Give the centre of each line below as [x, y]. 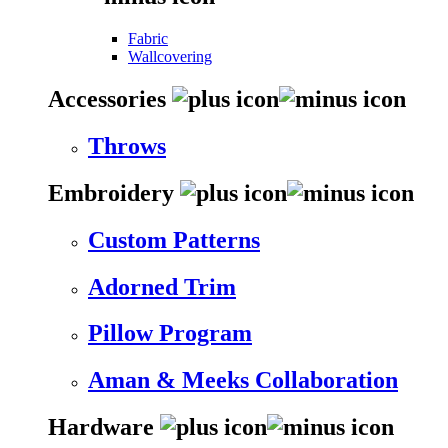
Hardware [104, 427]
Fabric [148, 38]
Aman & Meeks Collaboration [243, 380]
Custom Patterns [174, 239]
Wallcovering [170, 56]
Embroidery [114, 192]
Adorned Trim [162, 286]
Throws [127, 145]
